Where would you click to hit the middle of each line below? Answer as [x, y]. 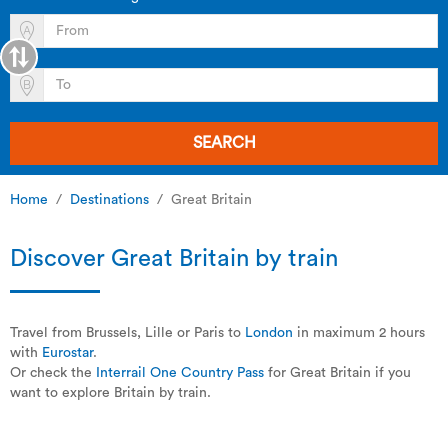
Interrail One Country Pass [180, 373]
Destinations [109, 200]
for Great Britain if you [337, 373]
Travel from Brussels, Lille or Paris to [127, 333]
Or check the [53, 373]
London [269, 333]
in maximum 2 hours [359, 333]
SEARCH [224, 143]
